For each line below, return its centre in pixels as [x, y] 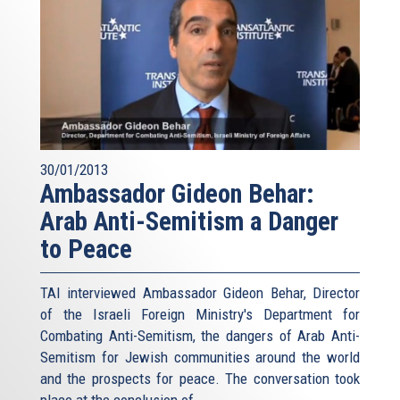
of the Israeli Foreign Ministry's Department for [200, 315]
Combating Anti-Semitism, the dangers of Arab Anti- [200, 336]
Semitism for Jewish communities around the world [200, 358]
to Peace [86, 250]
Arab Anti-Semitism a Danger [189, 222]
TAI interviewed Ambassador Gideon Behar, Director [200, 293]
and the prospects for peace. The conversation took [200, 379]
